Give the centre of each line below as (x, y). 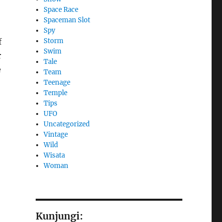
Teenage (57, 82)
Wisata (55, 155)
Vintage (56, 134)
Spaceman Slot (67, 20)
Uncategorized (67, 124)
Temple (56, 93)
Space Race (61, 9)
